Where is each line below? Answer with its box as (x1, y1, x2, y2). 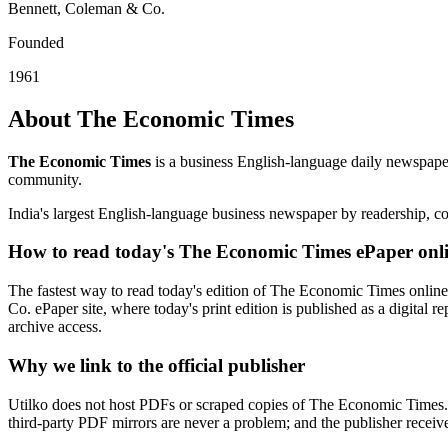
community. (8, 170, 82, 188)
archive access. (8, 318, 102, 336)
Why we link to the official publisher (8, 354, 305, 376)
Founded (8, 33, 64, 51)
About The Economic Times (8, 105, 294, 132)
